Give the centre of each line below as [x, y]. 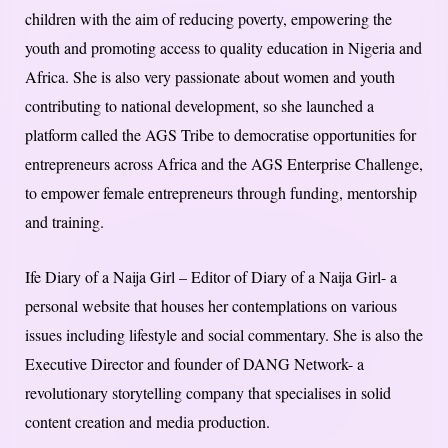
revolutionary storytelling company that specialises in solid [208, 393]
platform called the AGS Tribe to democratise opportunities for [220, 135]
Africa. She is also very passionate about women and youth [210, 77]
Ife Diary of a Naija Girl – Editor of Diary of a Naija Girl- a [211, 277]
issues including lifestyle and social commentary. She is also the [224, 335]
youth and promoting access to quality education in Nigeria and [223, 48]
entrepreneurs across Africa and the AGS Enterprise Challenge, [224, 164]
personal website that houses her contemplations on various [211, 306]
